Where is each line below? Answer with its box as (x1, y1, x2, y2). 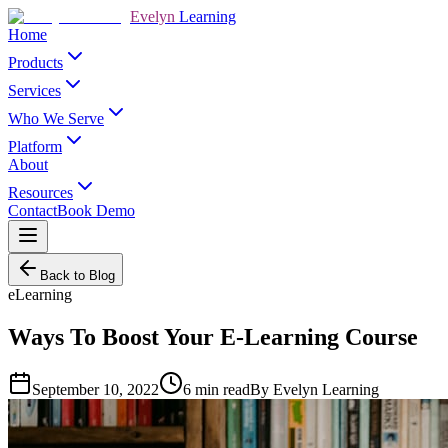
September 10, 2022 (32, 380, 159, 398)
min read (191, 380, 250, 398)
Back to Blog (40, 268, 115, 283)
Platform (8, 138, 62, 155)
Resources (8, 184, 73, 201)
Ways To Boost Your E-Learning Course (8, 323, 418, 350)
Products (8, 54, 63, 71)
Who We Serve (8, 110, 104, 127)
